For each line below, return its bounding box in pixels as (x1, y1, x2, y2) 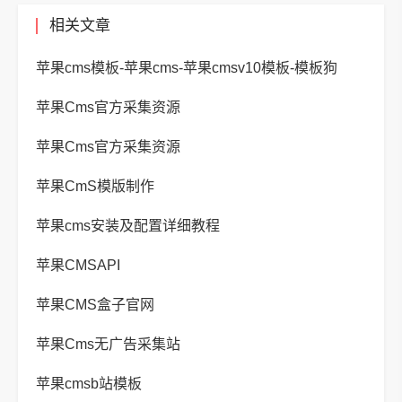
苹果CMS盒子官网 (36, 297, 154, 312)
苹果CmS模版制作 (36, 179, 154, 194)
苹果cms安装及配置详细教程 (36, 218, 220, 233)
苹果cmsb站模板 (36, 376, 142, 391)
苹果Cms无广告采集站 (36, 336, 180, 352)
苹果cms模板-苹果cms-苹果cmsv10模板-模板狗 (36, 60, 337, 75)
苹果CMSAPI (36, 258, 120, 273)
